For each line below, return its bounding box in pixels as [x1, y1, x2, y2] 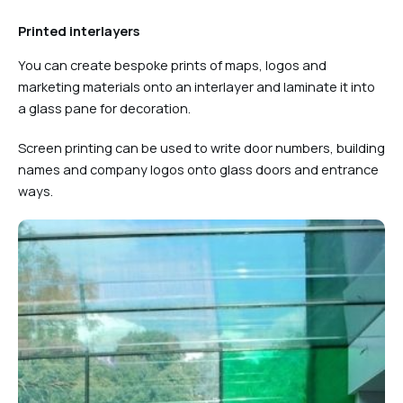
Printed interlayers [18, 21, 139, 40]
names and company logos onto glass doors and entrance [18, 159, 379, 178]
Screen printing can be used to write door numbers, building [18, 138, 385, 157]
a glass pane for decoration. [18, 98, 191, 117]
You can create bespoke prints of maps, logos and [18, 55, 327, 74]
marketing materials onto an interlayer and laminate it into [18, 76, 375, 95]
